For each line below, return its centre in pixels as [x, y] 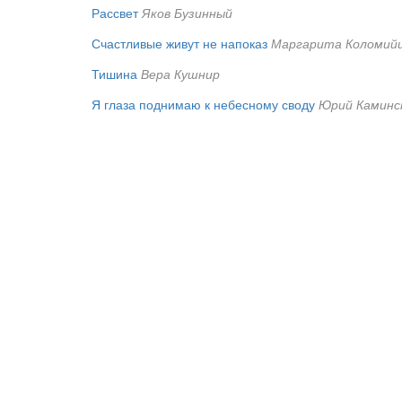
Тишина [114, 73]
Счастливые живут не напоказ [179, 43]
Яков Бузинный [187, 12]
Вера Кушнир [180, 73]
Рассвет [115, 12]
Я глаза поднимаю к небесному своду [203, 104]
